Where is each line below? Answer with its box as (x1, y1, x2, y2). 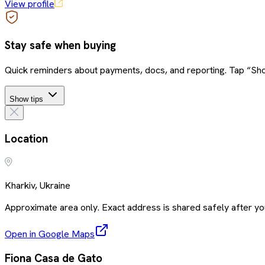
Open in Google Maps (5, 227, 95, 240)
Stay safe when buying (5, 38, 116, 53)
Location (5, 131, 48, 146)
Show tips (9, 95, 43, 104)
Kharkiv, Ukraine (5, 179, 70, 192)
